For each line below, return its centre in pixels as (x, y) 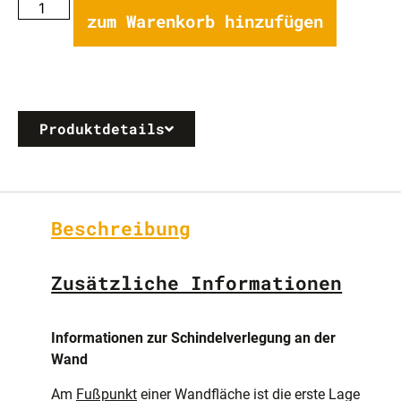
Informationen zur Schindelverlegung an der (193, 338)
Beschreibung (121, 229)
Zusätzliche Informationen (197, 282)
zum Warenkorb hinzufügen (205, 21)
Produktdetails (102, 129)
